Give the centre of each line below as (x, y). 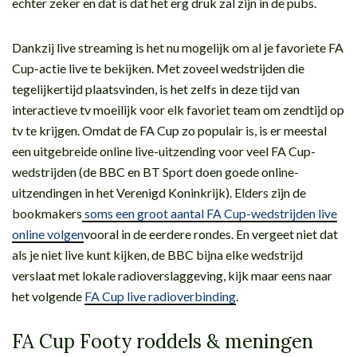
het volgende (48, 296)
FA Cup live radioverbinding (160, 296)
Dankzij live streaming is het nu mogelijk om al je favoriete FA (178, 47)
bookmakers (47, 213)
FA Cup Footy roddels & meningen (163, 341)
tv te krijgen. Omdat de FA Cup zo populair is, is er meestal (169, 130)
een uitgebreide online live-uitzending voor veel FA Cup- (164, 151)
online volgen (48, 233)
